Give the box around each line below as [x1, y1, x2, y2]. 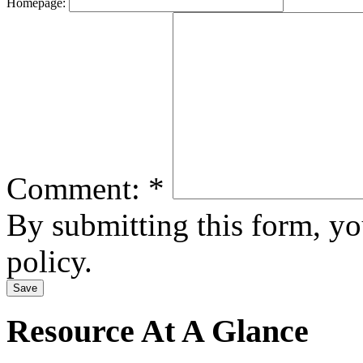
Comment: [6, 171, 148, 206]
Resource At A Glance [6, 312, 309, 349]
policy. [6, 244, 92, 279]
